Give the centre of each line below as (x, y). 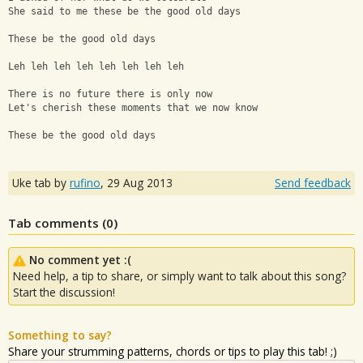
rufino (85, 182)
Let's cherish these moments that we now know (133, 108)
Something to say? (60, 335)
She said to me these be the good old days (124, 12)
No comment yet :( (80, 259)
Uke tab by (41, 182)
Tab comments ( (57, 222)
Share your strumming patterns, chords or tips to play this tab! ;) (173, 351)
